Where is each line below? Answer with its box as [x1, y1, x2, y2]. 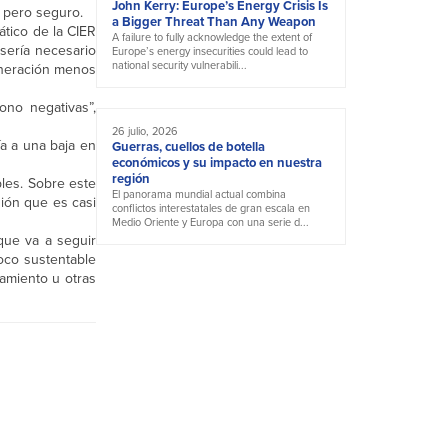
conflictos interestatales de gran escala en [112, 200, 310, 217]
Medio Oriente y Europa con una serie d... [112, 214, 309, 231]
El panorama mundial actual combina [112, 186, 286, 203]
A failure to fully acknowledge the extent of [112, 29, 312, 46]
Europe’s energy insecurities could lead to [112, 43, 308, 60]
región [112, 169, 150, 189]
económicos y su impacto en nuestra [112, 153, 322, 173]
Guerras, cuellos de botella [112, 137, 265, 157]
